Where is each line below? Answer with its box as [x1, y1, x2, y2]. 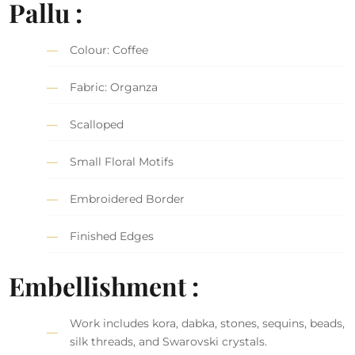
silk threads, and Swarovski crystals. [70, 334, 268, 349]
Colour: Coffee [70, 42, 149, 57]
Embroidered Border [70, 191, 185, 206]
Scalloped [70, 116, 124, 132]
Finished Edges [70, 228, 155, 243]
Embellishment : [9, 268, 200, 303]
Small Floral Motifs [70, 154, 174, 169]
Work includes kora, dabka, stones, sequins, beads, [70, 315, 345, 330]
